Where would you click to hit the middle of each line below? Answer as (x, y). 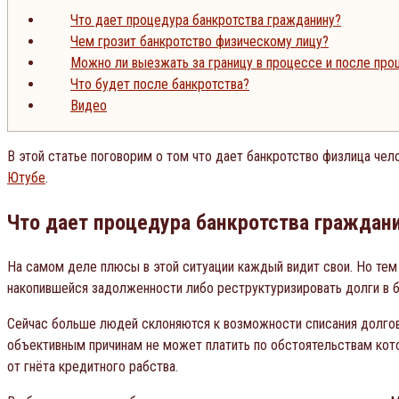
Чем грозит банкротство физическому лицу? (199, 41)
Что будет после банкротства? (160, 84)
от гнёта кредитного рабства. (93, 366)
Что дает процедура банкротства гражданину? (206, 20)
